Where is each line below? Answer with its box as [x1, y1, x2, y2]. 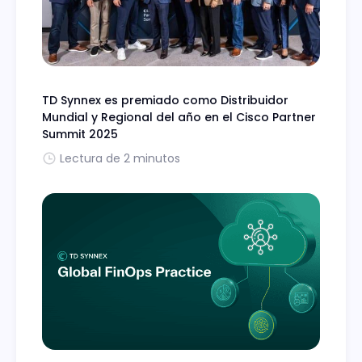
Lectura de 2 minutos [60, 150, 180, 167]
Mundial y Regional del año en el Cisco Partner [42, 109, 316, 126]
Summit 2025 [42, 126, 118, 143]
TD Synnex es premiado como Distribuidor [42, 92, 288, 109]
